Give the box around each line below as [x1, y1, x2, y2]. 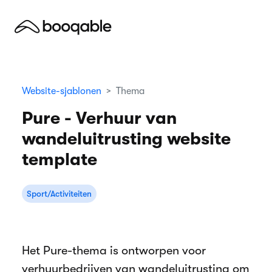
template [22, 149, 97, 169]
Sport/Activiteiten [27, 189, 92, 199]
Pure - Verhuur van [22, 108, 177, 128]
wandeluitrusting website [22, 129, 231, 149]
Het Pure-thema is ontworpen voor [22, 243, 206, 257]
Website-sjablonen [22, 86, 101, 97]
